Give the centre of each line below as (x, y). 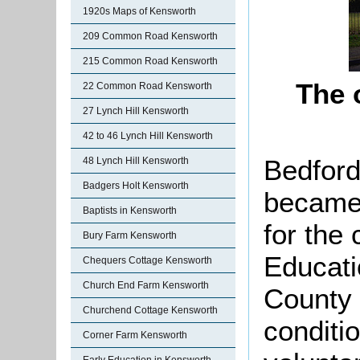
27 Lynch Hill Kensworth (136, 111)
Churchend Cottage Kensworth (150, 310)
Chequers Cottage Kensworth (147, 260)
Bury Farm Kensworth (130, 235)
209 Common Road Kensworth (150, 36)
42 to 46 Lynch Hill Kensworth (148, 136)
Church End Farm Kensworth (146, 285)
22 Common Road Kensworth (147, 86)
